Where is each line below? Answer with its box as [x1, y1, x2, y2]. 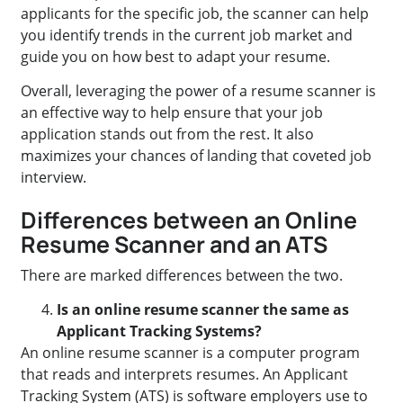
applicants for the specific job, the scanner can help [21, 4, 370, 24]
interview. [21, 167, 87, 188]
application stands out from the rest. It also [21, 124, 315, 145]
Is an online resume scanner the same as [57, 299, 350, 319]
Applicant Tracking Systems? [57, 320, 263, 341]
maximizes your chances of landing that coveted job [21, 146, 372, 166]
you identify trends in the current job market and [21, 25, 354, 46]
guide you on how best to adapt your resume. [21, 47, 331, 67]
